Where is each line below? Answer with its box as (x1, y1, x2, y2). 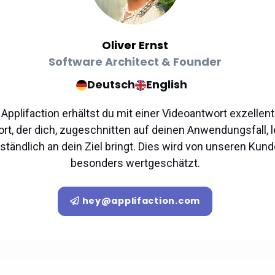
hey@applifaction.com (82, 195, 200, 207)
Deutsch (87, 77, 136, 92)
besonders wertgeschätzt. (70, 157, 200, 169)
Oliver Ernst (102, 37, 169, 53)
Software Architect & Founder (48, 54, 222, 69)
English (146, 77, 188, 92)
